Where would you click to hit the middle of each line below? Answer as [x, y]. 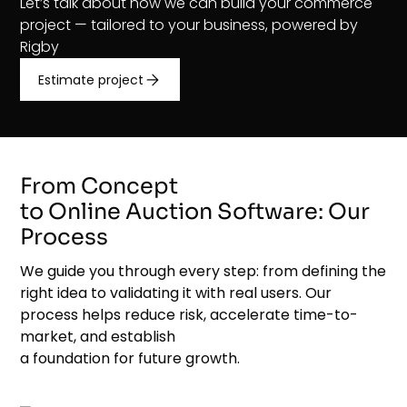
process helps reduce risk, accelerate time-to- [189, 315]
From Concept [99, 187]
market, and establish [98, 337]
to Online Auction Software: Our [195, 212]
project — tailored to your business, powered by [189, 25]
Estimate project [91, 79]
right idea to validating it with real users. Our [176, 293]
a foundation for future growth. [130, 359]
